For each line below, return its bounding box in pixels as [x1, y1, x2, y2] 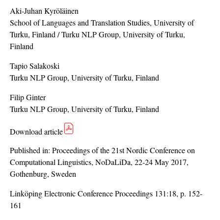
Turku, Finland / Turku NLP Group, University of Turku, [10, 28, 185, 39]
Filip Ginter [10, 91, 46, 102]
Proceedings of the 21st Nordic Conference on [52, 144, 195, 155]
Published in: [10, 144, 52, 155]
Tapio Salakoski [10, 60, 59, 71]
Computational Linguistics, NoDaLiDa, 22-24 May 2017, [10, 156, 189, 167]
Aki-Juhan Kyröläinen [10, 5, 79, 16]
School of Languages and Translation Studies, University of [10, 17, 194, 27]
